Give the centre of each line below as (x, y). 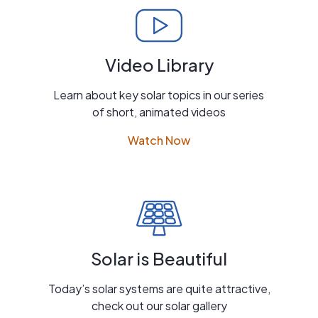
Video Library (159, 64)
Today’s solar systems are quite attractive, (159, 288)
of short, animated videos (159, 111)
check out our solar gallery (159, 305)
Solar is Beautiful (159, 258)
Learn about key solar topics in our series (159, 94)
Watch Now (159, 140)
